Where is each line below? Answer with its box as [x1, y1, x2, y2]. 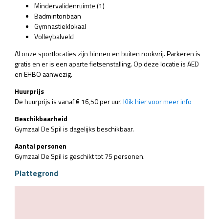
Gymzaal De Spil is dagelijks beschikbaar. [15, 123, 135, 134]
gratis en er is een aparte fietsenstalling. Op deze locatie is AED [15, 58, 199, 69]
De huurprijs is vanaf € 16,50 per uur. [15, 96, 123, 107]
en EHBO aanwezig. [15, 68, 74, 79]
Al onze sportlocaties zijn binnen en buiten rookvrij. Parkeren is [15, 48, 200, 59]
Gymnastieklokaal [34, 21, 86, 31]
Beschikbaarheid [15, 113, 69, 124]
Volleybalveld [34, 31, 74, 42]
